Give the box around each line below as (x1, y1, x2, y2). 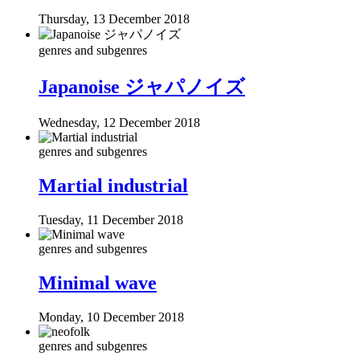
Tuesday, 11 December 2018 (39, 212, 183, 227)
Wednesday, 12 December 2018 (39, 116, 200, 129)
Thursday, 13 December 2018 (39, 12, 190, 27)
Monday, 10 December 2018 (39, 309, 184, 324)
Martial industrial (39, 174, 188, 196)
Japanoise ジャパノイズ (39, 76, 245, 98)
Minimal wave (39, 272, 157, 293)
